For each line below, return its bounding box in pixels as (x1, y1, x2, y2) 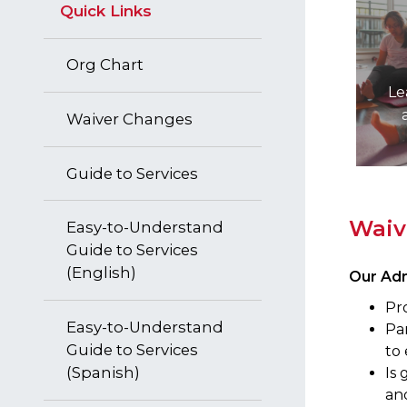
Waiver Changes (66, 109, 193, 128)
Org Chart (66, 55, 144, 74)
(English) (66, 263, 136, 283)
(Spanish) (66, 362, 140, 382)
